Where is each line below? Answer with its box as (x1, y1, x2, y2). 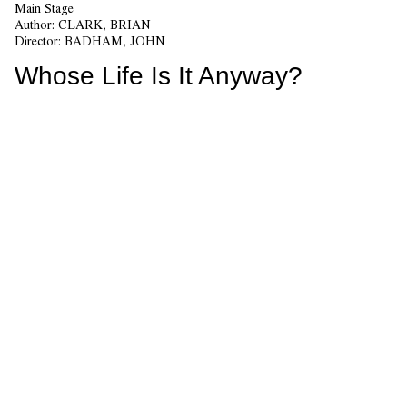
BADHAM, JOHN (65, 33, 165, 48)
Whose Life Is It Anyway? (15, 61, 303, 90)
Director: (15, 33, 65, 48)
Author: (15, 16, 58, 32)
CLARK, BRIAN (58, 16, 151, 32)
